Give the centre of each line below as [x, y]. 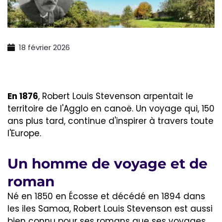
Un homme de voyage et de [108, 164]
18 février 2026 [44, 48]
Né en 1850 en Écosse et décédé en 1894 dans [106, 196]
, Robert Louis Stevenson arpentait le [116, 96]
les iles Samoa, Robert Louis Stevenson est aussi [110, 209]
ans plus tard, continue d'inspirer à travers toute [111, 121]
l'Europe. [24, 134]
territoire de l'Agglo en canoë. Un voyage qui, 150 [111, 109]
